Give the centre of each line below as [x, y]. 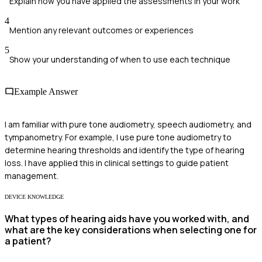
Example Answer [46, 92]
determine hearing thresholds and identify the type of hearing [125, 150]
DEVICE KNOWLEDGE [34, 196]
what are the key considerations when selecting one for [131, 230]
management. [32, 175]
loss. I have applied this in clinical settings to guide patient [117, 163]
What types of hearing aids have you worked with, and [127, 219]
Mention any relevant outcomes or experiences [101, 30]
